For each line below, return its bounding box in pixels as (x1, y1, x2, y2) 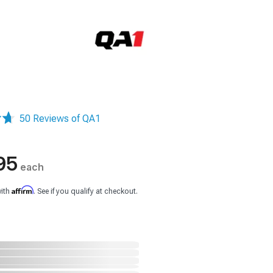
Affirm (12, 185, 34, 194)
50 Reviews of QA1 (19, 113, 101, 124)
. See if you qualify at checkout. (34, 187, 138, 196)
